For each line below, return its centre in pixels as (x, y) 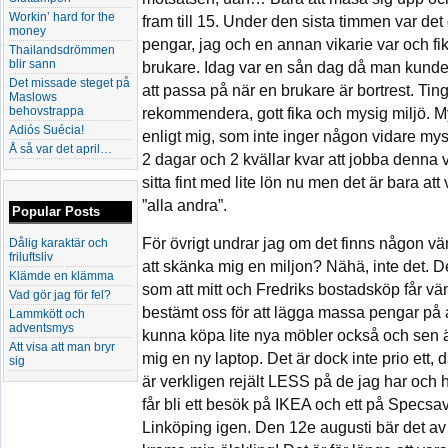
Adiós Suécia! (46, 130)
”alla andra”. (184, 205)
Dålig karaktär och (58, 243)
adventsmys (41, 328)
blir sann (32, 64)
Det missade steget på (69, 83)
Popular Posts (56, 211)
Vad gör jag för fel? (60, 295)
